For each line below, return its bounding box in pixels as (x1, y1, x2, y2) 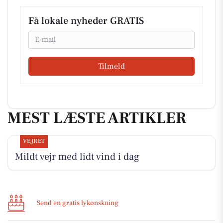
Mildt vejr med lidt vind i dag (14, 150, 139, 163)
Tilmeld (98, 61, 125, 72)
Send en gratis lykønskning (37, 198, 118, 208)
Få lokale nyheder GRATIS (28, 14, 144, 27)
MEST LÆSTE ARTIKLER (7, 108, 186, 129)
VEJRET (22, 137, 45, 145)
